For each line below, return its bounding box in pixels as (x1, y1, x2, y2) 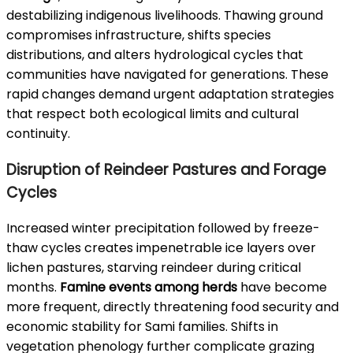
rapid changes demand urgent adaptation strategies (6, 84, 334, 103)
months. (6, 278, 60, 297)
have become (237, 278, 327, 297)
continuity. (6, 124, 70, 143)
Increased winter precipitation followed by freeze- (6, 219, 320, 238)
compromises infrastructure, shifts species (6, 25, 271, 44)
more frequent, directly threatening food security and (6, 298, 339, 317)
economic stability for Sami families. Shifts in (6, 318, 278, 336)
